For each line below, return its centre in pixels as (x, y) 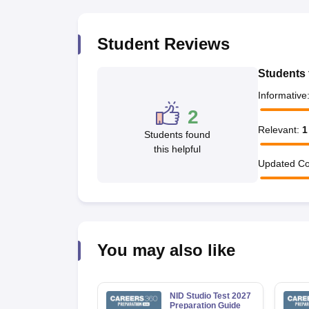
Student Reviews (163, 44)
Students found (178, 134)
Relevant (277, 129)
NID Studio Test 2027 (210, 296)
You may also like (166, 250)
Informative (282, 95)
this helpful (178, 149)
